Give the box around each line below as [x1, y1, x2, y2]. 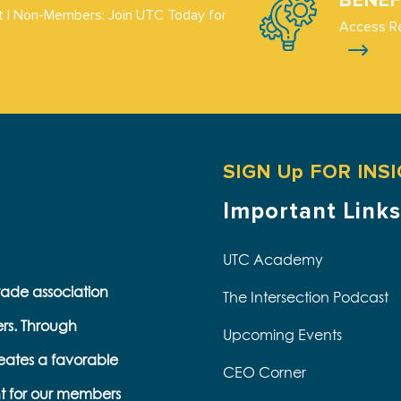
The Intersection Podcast [223, 288, 388, 306]
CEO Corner [223, 363, 306, 381]
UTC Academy [223, 251, 323, 269]
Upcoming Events [223, 326, 342, 344]
